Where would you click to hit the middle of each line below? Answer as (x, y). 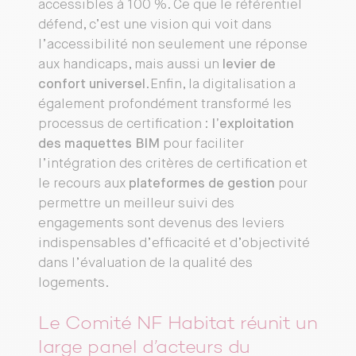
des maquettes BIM (99, 144)
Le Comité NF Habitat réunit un (178, 324)
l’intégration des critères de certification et (173, 164)
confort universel (92, 85)
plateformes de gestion (202, 184)
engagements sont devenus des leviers (161, 224)
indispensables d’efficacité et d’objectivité (174, 244)
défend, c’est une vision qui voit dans (155, 25)
